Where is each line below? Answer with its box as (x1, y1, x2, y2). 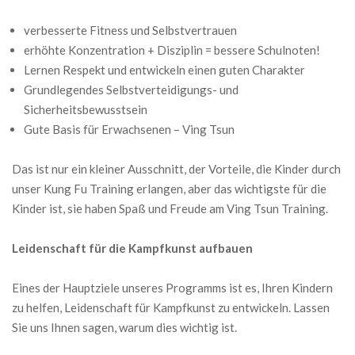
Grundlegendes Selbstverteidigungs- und (24, 82, 239, 97)
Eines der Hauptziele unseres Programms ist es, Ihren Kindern (12, 280, 333, 295)
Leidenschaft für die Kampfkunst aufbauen (12, 240, 253, 255)
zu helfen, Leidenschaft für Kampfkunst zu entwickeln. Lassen (12, 300, 330, 315)
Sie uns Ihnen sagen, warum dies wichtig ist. (12, 319, 237, 334)
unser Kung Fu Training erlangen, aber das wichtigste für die (12, 181, 326, 196)
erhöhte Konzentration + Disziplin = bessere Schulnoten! (24, 42, 320, 57)
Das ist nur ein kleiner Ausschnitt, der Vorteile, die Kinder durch (12, 161, 341, 176)
